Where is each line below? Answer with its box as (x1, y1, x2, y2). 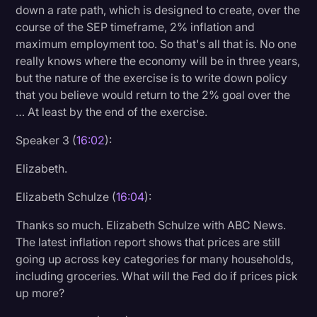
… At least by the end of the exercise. (16, 104, 208, 119)
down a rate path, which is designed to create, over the (16, 2, 301, 17)
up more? (16, 285, 65, 300)
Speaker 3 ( (16, 132, 77, 147)
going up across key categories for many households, (16, 251, 294, 266)
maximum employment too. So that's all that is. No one (16, 36, 297, 51)
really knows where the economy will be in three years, (16, 53, 301, 68)
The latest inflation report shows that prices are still (16, 234, 281, 249)
